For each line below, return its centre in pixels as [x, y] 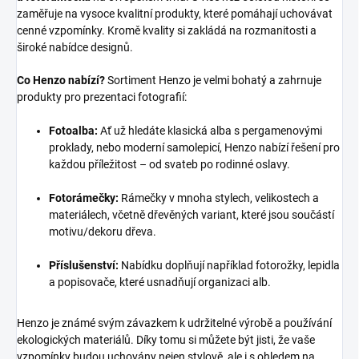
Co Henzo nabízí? [61, 81]
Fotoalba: [73, 131]
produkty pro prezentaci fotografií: [102, 97]
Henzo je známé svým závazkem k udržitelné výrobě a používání [174, 323]
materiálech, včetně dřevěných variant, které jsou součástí [192, 215]
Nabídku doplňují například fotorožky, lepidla [229, 266]
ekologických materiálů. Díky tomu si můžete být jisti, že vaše [166, 340]
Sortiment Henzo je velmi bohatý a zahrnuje [213, 81]
